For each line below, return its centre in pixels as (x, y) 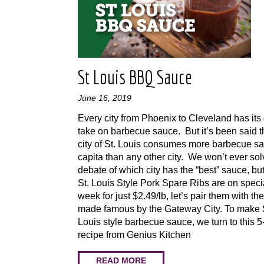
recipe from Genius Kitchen (137, 235)
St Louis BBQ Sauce (135, 77)
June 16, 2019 (105, 98)
